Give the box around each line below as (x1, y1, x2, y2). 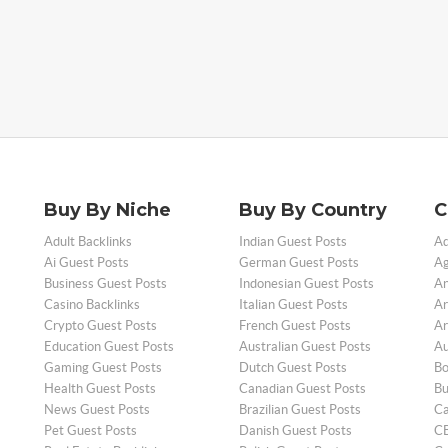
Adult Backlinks (44, 233, 132, 249)
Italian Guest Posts (239, 296, 348, 312)
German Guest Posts (239, 254, 359, 270)
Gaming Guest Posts (44, 359, 162, 375)
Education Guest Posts (44, 338, 174, 354)
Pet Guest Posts (44, 422, 137, 438)
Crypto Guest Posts (44, 317, 157, 333)
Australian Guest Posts (239, 338, 371, 354)
